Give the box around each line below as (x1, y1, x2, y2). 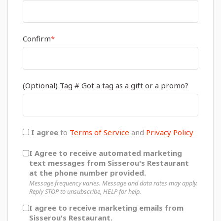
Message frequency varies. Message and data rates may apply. (29, 179, 198, 188)
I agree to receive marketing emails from (29, 203, 184, 213)
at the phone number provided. (29, 168, 146, 178)
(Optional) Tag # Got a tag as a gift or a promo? (23, 80, 188, 90)
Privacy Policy (146, 127, 193, 137)
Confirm (23, 34, 51, 43)
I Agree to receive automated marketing (29, 148, 182, 158)
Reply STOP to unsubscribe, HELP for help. (29, 187, 141, 196)
